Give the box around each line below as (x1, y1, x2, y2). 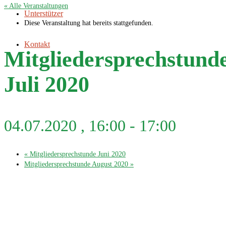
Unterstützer (24, 9, 63, 18)
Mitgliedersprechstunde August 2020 (24, 160, 130, 168)
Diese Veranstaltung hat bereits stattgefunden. (24, 19, 153, 27)
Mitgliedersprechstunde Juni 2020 (28, 150, 126, 158)
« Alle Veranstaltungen (4, 2, 68, 10)
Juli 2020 (4, 72, 89, 97)
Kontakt (24, 40, 50, 48)
